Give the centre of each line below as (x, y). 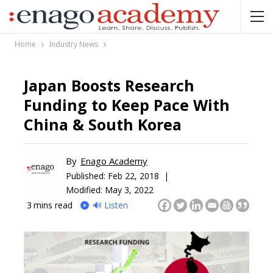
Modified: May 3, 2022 (110, 190)
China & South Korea (103, 124)
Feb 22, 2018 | (138, 175)
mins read (53, 205)
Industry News (74, 44)
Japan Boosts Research (109, 85)
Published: (87, 175)
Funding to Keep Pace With (127, 105)
